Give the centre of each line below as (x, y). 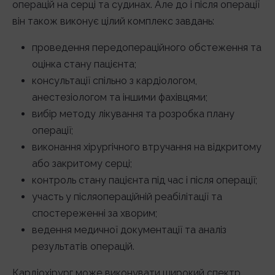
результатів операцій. (83, 246)
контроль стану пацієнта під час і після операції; (145, 180)
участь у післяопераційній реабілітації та (127, 197)
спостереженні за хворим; (95, 213)
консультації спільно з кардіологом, (114, 81)
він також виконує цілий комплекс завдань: (113, 21)
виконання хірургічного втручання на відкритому (147, 147)
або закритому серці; (82, 164)
